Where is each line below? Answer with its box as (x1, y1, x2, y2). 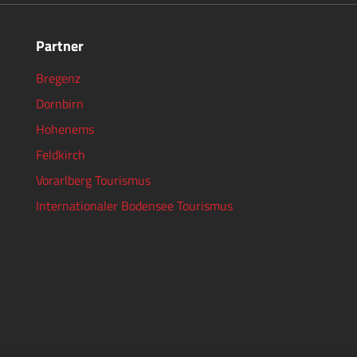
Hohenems (35, 120, 94, 139)
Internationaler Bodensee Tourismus (35, 196, 233, 216)
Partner (35, 35, 84, 57)
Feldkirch (35, 145, 85, 165)
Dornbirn (35, 94, 84, 114)
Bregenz (35, 69, 80, 88)
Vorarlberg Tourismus (35, 171, 151, 190)
